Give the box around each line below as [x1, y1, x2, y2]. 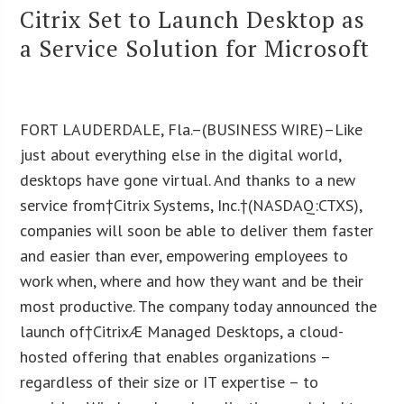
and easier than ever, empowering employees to [20, 244, 349, 266]
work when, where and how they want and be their [20, 270, 364, 291]
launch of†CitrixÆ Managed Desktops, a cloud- [20, 320, 344, 342]
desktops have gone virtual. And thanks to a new [20, 169, 356, 190]
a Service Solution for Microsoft [20, 32, 371, 63]
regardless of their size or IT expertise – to [20, 371, 319, 392]
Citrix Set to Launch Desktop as [20, 3, 366, 34]
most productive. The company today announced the [20, 295, 378, 317]
